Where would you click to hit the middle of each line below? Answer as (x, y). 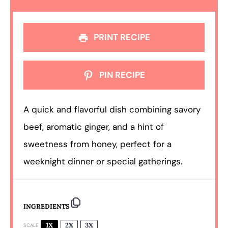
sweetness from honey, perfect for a (98, 144)
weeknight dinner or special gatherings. (103, 161)
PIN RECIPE (121, 75)
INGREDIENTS (47, 206)
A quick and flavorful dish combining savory (112, 109)
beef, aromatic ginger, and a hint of (94, 126)
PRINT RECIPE (121, 37)
